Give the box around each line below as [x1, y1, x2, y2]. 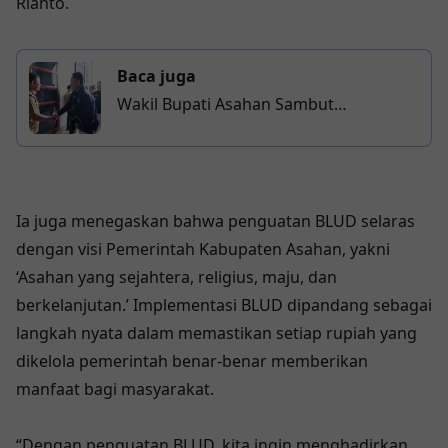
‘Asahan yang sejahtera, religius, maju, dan [16, 266, 337, 289]
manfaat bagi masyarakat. [16, 378, 214, 401]
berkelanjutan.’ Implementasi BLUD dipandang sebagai [16, 294, 432, 317]
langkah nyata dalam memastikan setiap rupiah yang [16, 322, 417, 345]
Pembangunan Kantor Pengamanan [117, 149, 390, 172]
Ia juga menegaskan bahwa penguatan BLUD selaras [16, 210, 415, 233]
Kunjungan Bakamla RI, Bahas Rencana [117, 121, 411, 144]
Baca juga [117, 65, 196, 88]
